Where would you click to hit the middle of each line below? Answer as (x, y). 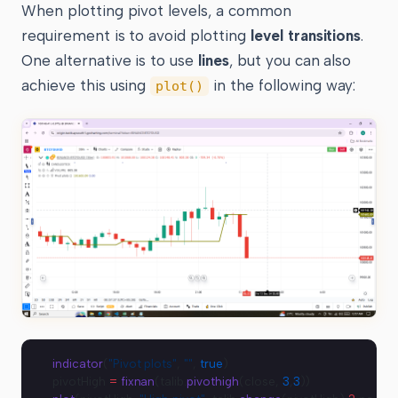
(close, (260, 382)
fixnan (136, 382)
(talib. (171, 382)
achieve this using (86, 86)
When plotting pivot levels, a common (156, 11)
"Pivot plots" (143, 364)
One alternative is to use (110, 61)
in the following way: (283, 86)
